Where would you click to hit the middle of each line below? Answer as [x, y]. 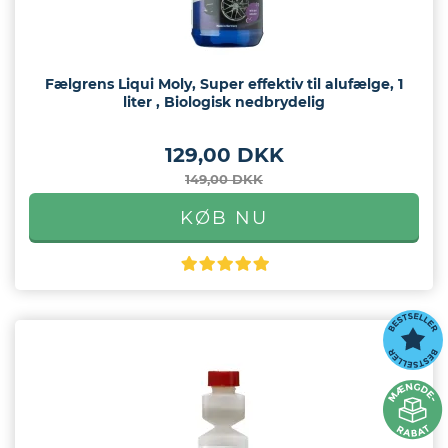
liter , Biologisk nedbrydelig [224, 102]
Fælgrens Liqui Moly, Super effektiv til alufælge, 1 [224, 84]
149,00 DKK [224, 179]
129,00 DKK [224, 155]
